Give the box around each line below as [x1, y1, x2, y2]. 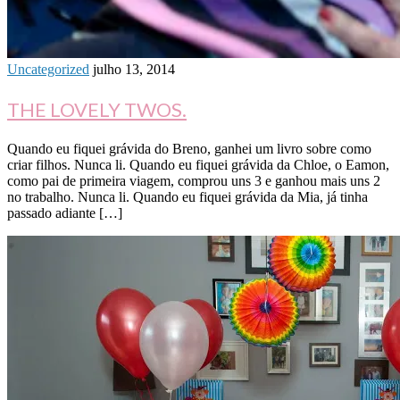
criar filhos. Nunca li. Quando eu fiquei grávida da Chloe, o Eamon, [7, 157, 389, 173]
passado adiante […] [7, 205, 122, 221]
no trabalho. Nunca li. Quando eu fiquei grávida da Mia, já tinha [7, 189, 368, 205]
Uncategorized [7, 62, 89, 78]
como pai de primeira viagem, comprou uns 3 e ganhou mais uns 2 [7, 173, 380, 189]
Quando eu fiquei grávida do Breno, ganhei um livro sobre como [7, 141, 371, 157]
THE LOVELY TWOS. [7, 97, 187, 122]
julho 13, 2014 [93, 62, 175, 78]
